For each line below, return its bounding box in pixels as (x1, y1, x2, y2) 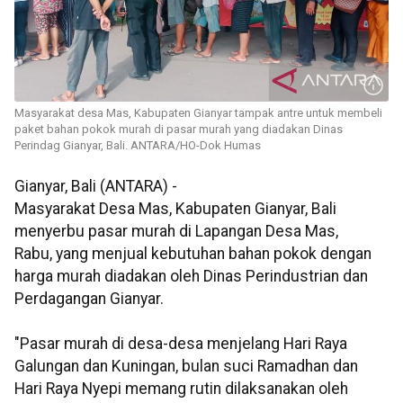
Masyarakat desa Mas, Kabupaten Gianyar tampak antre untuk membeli (14, 106, 382, 121)
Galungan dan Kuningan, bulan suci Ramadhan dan (14, 357, 358, 376)
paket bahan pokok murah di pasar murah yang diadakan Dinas (14, 122, 343, 137)
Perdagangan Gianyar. (14, 290, 164, 309)
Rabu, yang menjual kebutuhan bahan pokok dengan (14, 245, 372, 264)
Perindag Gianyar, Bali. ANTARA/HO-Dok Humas (14, 139, 261, 153)
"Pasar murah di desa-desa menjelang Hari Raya (14, 335, 347, 354)
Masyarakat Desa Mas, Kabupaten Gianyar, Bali (14, 200, 336, 219)
